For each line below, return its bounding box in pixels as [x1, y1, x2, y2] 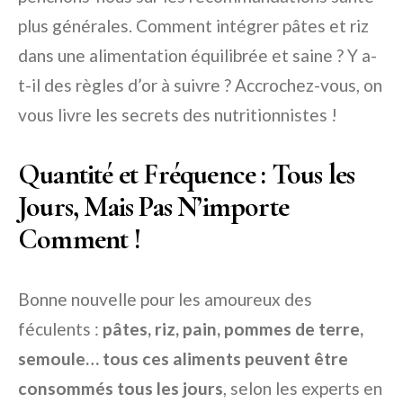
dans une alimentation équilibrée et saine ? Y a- [18, 45, 377, 67]
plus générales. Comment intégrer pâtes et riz [18, 15, 369, 37]
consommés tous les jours [18, 378, 223, 399]
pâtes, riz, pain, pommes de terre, [103, 318, 363, 340]
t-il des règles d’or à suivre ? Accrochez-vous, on [18, 75, 382, 96]
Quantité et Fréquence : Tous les [18, 157, 355, 193]
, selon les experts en [223, 378, 382, 399]
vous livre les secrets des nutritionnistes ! [18, 104, 337, 126]
